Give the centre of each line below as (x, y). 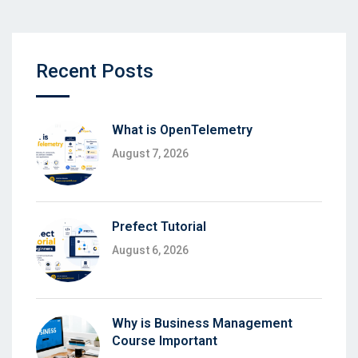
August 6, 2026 (151, 251)
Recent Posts (95, 72)
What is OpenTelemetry (182, 130)
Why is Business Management (202, 324)
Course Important (165, 341)
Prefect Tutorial (159, 227)
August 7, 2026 (151, 154)
